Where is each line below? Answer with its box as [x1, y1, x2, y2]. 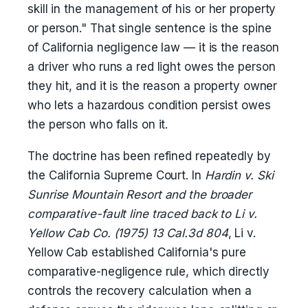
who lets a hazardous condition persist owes [27, 98, 271, 112]
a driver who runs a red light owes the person [27, 60, 276, 74]
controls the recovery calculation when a [27, 284, 252, 298]
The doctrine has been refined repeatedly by [27, 149, 271, 163]
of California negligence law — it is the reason [27, 41, 280, 54]
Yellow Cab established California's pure [27, 245, 246, 259]
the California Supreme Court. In [27, 168, 205, 182]
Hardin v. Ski [204, 168, 274, 182]
